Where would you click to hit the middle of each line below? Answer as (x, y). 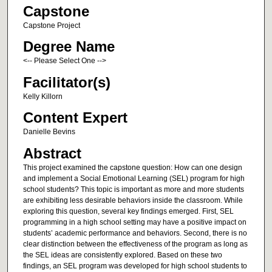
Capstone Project (51, 25)
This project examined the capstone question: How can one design (132, 167)
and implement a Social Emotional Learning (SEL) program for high (134, 178)
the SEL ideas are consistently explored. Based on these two (122, 255)
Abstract (52, 153)
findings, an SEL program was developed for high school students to (135, 266)
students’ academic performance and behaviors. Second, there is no (135, 233)
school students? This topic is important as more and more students (133, 189)
